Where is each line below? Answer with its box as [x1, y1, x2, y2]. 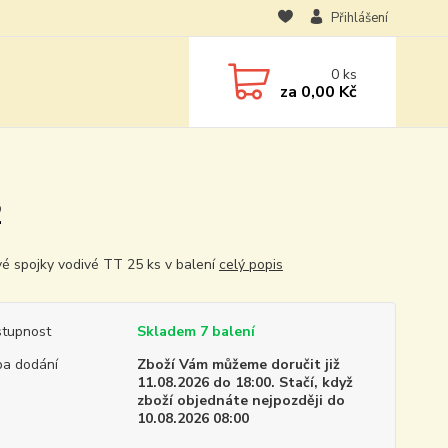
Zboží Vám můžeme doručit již [136, 355, 340, 374]
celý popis [218, 255, 283, 274]
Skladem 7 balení [136, 322, 255, 341]
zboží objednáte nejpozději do [136, 391, 345, 410]
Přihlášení [330, 9, 388, 27]
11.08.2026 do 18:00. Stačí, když [136, 373, 353, 392]
